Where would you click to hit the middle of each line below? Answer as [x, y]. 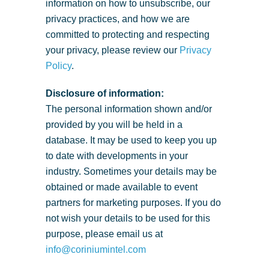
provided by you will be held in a [114, 125]
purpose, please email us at [104, 234]
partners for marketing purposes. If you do [133, 203]
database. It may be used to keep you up [131, 140]
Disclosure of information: [105, 93]
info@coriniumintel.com [96, 249]
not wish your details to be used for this [128, 218]
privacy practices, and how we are [118, 19]
